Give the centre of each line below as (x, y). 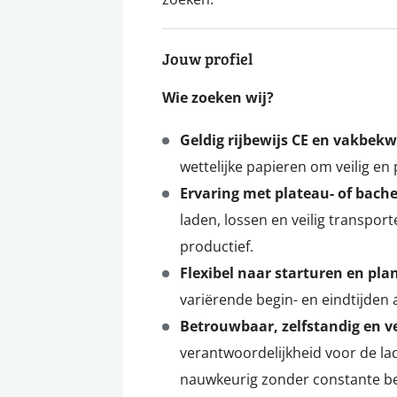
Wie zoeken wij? (218, 98)
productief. (217, 246)
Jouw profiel (207, 59)
